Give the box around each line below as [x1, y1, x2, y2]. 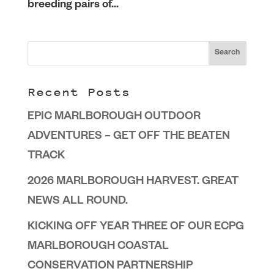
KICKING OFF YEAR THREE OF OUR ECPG [27, 221, 244, 234]
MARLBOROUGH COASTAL [27, 241, 169, 253]
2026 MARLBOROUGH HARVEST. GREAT [27, 176, 239, 188]
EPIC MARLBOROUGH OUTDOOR [27, 111, 201, 124]
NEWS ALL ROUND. [27, 196, 128, 208]
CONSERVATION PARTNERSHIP [27, 261, 193, 273]
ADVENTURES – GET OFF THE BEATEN [27, 131, 230, 143]
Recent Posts [27, 84, 130, 100]
